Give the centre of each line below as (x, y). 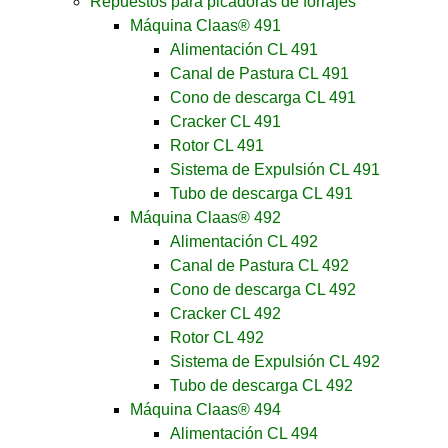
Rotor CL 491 (217, 145)
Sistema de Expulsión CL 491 (275, 169)
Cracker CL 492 (225, 313)
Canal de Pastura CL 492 (259, 265)
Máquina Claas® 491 (205, 25)
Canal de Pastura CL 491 (259, 73)
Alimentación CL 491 (244, 49)
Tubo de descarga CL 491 (261, 193)
